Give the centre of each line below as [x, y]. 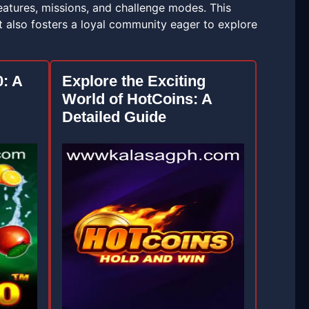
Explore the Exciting [133, 81]
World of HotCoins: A [137, 99]
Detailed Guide [114, 117]
